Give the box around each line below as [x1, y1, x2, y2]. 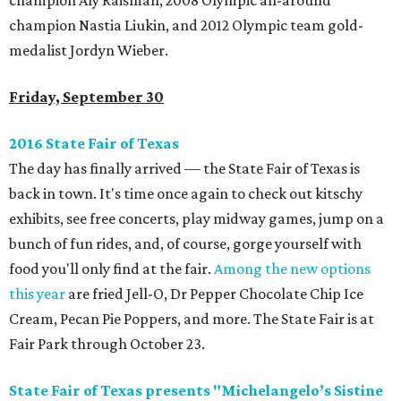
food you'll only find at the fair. [9, 260, 214, 278]
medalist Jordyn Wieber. [9, 41, 168, 60]
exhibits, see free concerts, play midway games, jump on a [9, 209, 384, 228]
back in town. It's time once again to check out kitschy [9, 184, 363, 203]
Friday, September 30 [9, 88, 164, 107]
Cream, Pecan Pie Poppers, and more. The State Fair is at [9, 310, 374, 328]
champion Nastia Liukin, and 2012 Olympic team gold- [9, 16, 363, 35]
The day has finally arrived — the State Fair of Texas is [9, 159, 360, 178]
